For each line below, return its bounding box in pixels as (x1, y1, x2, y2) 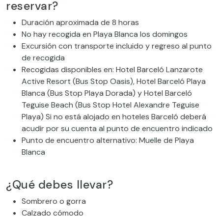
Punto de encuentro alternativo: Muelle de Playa (22, 135, 194, 146)
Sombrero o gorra (22, 196, 86, 207)
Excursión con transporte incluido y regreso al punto (22, 41, 212, 52)
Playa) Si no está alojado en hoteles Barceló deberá (22, 111, 206, 122)
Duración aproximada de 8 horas (22, 17, 139, 28)
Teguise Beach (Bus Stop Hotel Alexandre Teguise (22, 100, 199, 110)
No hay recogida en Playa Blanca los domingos (22, 29, 188, 40)
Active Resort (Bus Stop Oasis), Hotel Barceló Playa (22, 76, 206, 87)
